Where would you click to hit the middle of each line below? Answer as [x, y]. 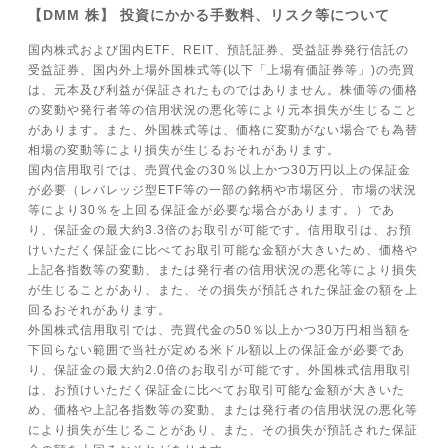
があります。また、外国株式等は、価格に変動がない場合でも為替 [223, 130]
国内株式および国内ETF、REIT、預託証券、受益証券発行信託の [218, 50]
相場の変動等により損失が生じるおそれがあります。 [184, 150]
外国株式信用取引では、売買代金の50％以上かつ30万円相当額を [219, 330]
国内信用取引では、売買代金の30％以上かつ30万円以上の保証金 [219, 170]
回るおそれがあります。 [99, 310]
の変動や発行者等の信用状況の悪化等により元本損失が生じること [223, 110]
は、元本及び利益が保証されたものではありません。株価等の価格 [223, 90]
